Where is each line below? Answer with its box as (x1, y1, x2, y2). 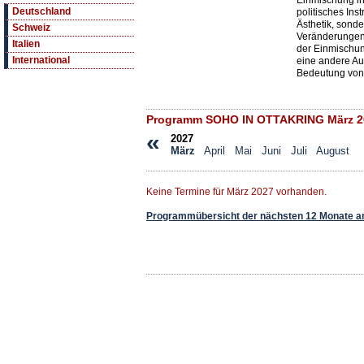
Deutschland (12, 6, 71, 18)
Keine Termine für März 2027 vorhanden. (146, 186, 327, 198)
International (12, 54, 70, 67)
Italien (12, 38, 40, 50)
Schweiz (12, 22, 50, 34)
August (316, 145, 349, 158)
